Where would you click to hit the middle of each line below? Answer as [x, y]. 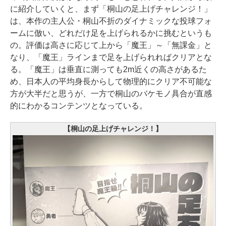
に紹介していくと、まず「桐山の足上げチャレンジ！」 [111, 9]
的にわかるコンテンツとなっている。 [79, 106]
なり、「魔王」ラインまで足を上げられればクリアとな [111, 58]
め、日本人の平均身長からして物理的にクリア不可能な [111, 82]
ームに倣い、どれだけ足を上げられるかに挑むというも [111, 33]
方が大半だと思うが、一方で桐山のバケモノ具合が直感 [111, 94]
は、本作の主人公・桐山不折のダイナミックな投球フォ [111, 21]
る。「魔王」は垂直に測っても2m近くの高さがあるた [108, 70]
